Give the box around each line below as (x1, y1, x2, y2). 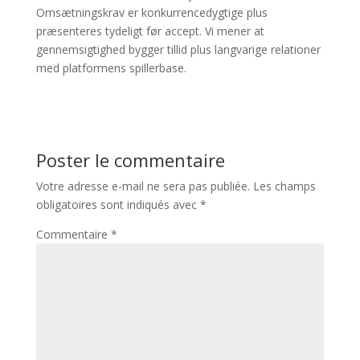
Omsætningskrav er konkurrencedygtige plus (35, 5, 268, 21)
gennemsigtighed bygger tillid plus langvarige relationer (35, 42, 321, 58)
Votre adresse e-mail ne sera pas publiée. (35, 178, 250, 194)
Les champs (252, 178, 316, 194)
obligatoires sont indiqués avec (35, 197, 200, 213)
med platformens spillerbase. (35, 60, 186, 76)
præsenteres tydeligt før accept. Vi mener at (35, 23, 264, 39)
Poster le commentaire (35, 148, 225, 173)
